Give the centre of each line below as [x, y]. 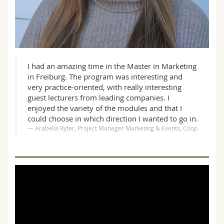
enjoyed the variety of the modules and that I [105, 108]
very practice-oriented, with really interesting [104, 87]
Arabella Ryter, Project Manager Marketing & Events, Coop [116, 128]
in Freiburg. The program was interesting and [105, 76]
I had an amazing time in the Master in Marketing [112, 66]
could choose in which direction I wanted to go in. [113, 118]
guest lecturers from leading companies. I [98, 97]
